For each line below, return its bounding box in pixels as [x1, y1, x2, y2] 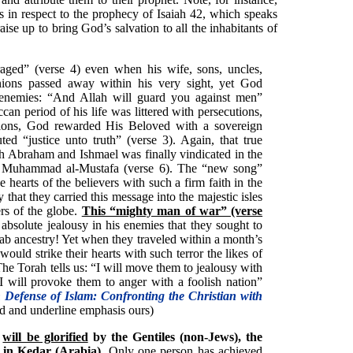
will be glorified [2, 330, 88, 344]
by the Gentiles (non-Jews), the [87, 330, 263, 344]
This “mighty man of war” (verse [81, 204, 263, 218]
